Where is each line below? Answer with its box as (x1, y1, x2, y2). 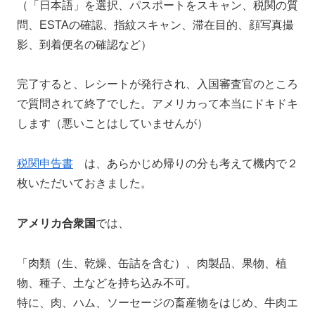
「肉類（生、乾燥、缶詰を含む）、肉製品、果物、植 (17, 257, 287, 269)
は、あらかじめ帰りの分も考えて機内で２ (73, 157, 298, 170)
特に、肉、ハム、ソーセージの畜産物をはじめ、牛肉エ (17, 296, 298, 309)
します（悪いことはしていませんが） (17, 117, 208, 130)
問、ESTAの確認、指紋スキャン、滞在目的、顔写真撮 (17, 18, 294, 31)
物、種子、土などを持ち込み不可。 (17, 276, 197, 289)
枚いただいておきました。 (17, 177, 152, 190)
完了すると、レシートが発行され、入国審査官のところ (17, 78, 298, 91)
